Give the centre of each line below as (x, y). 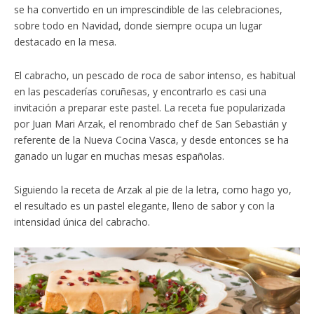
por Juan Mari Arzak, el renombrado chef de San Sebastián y (150, 124)
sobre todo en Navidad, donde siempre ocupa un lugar (138, 26)
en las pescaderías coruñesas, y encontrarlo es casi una (140, 92)
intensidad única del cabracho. (82, 222)
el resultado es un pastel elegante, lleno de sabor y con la (144, 206)
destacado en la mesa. (65, 42)
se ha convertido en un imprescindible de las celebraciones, (148, 10)
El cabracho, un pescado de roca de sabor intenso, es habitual (155, 76)
